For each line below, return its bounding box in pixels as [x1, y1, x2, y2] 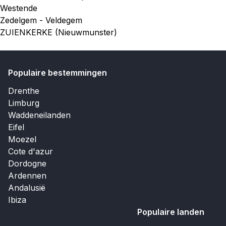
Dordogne [8, 158, 46, 168]
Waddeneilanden [8, 110, 71, 120]
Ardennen [8, 171, 46, 181]
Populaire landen [137, 207, 204, 217]
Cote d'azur [8, 146, 53, 156]
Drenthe [8, 86, 39, 96]
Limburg [8, 98, 39, 108]
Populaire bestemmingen [8, 68, 107, 78]
